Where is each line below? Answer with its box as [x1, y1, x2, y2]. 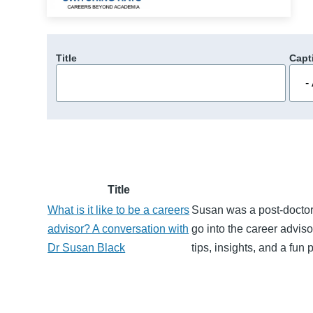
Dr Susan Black [48, 241, 126, 254]
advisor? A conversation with [48, 222, 189, 235]
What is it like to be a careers [48, 203, 190, 216]
